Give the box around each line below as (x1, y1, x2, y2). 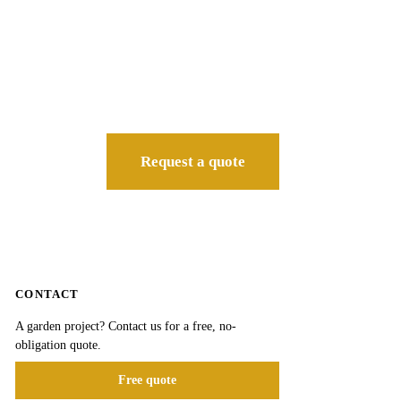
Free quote (118, 372, 177, 387)
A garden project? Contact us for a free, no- (15, 319, 237, 333)
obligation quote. (15, 337, 102, 352)
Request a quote (141, 152, 245, 170)
